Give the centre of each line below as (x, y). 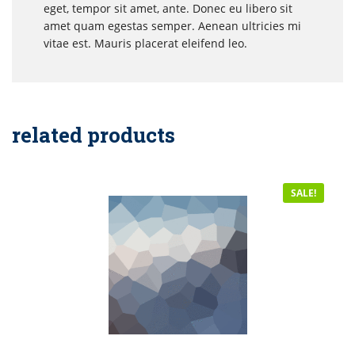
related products (94, 134)
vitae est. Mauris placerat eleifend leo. (145, 43)
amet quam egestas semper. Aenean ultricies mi (172, 25)
